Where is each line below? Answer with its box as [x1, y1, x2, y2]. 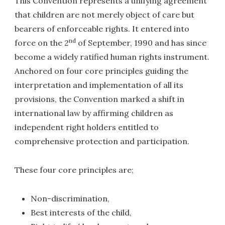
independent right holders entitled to [15, 122, 159, 133]
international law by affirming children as [15, 108, 174, 119]
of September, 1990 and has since [76, 38, 207, 48]
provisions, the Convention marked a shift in [15, 94, 185, 104]
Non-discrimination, [31, 193, 110, 203]
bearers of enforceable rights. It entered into [15, 24, 190, 34]
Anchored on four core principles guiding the [15, 66, 189, 76]
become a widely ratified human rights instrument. [15, 52, 210, 62]
